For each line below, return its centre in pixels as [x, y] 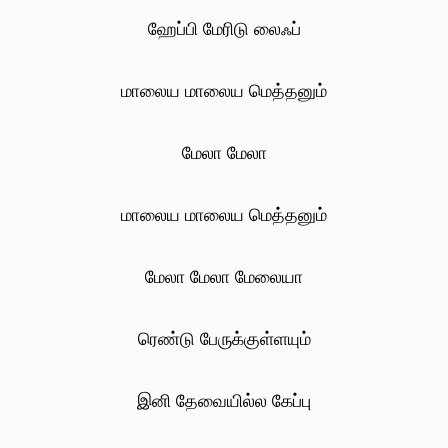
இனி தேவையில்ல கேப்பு [224, 401]
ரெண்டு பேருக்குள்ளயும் [224, 339]
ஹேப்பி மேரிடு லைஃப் [224, 29]
